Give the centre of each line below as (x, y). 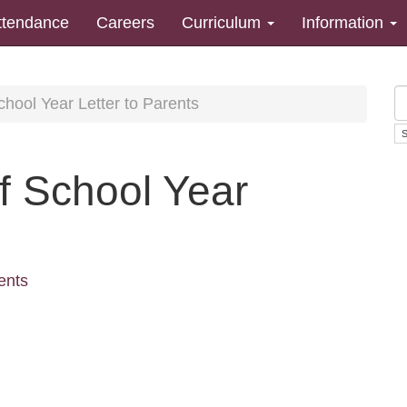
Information (345, 22)
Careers (125, 22)
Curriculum (223, 22)
